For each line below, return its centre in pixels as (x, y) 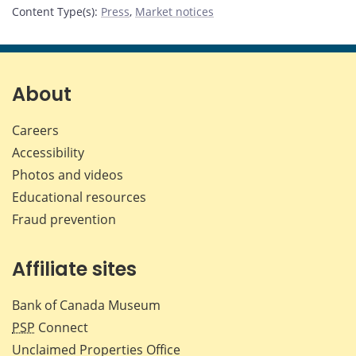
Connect (62, 328)
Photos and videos (68, 175)
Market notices (174, 12)
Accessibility (48, 153)
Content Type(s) (53, 12)
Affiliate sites (74, 269)
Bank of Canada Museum (86, 306)
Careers (35, 131)
